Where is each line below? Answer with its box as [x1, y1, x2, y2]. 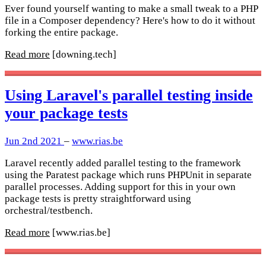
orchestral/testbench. [5, 204, 93, 216]
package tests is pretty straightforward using [5, 192, 191, 204]
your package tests [5, 104, 128, 122]
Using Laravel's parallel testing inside [5, 87, 253, 104]
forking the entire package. [5, 27, 118, 39]
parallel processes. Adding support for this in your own [5, 180, 236, 192]
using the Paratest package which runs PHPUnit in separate [5, 169, 252, 180]
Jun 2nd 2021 [5, 135, 64, 147]
